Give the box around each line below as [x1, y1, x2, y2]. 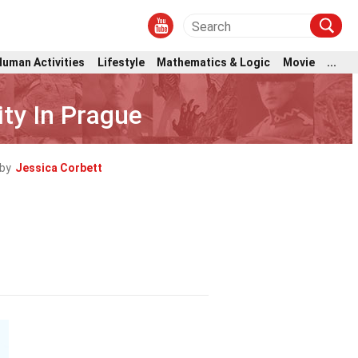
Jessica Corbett [14, 161, 102, 174]
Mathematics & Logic [157, 55, 271, 69]
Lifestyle [97, 55, 145, 69]
